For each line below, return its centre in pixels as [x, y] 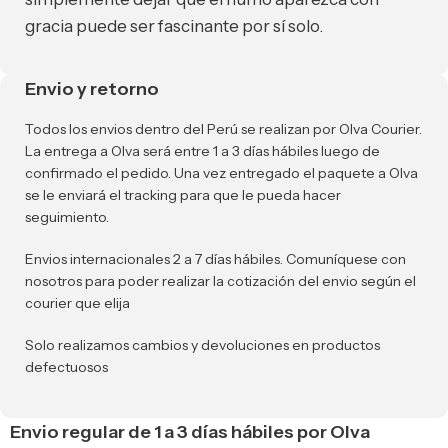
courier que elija [77, 303]
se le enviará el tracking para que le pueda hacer [183, 195]
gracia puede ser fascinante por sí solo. [174, 26]
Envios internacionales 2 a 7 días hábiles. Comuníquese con [215, 259]
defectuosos [66, 367]
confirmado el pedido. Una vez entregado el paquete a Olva [221, 173]
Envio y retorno [92, 89]
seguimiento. [67, 217]
